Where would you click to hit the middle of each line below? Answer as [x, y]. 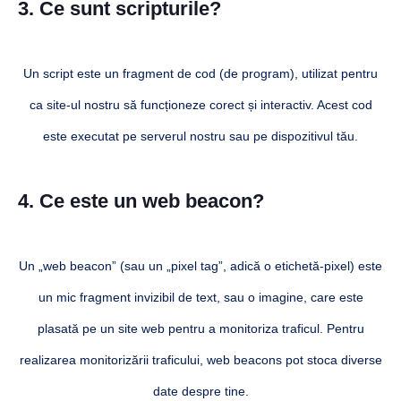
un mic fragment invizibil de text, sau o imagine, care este [200, 297]
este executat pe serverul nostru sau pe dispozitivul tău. [200, 136]
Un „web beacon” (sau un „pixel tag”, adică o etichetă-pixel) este [200, 265]
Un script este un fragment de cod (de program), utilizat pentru [200, 73]
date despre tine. [200, 391]
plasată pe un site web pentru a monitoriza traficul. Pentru [200, 328]
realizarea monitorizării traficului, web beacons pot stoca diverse [200, 359]
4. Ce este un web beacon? [141, 200]
